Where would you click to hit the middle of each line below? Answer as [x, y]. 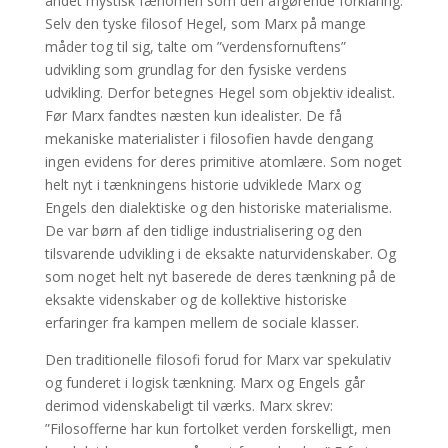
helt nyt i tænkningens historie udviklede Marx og [202, 184]
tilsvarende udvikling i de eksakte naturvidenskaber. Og [220, 253]
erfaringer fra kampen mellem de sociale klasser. [201, 322]
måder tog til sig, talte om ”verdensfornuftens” [195, 46]
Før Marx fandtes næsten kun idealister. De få [193, 115]
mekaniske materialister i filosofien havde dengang [208, 138]
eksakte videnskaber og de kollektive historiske [195, 299]
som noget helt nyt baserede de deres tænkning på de [220, 276]
